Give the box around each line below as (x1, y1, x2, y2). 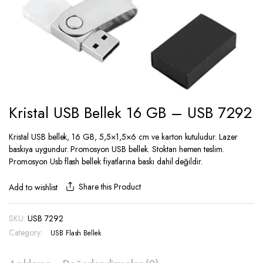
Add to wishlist (9, 181, 58, 193)
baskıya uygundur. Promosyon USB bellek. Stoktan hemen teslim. (9, 143, 225, 155)
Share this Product (79, 181, 141, 193)
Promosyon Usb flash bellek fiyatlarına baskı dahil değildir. (9, 156, 203, 167)
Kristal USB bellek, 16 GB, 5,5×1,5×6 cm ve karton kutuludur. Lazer (9, 131, 238, 143)
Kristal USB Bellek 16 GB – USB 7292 (9, 102, 252, 124)
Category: (9, 227, 42, 238)
